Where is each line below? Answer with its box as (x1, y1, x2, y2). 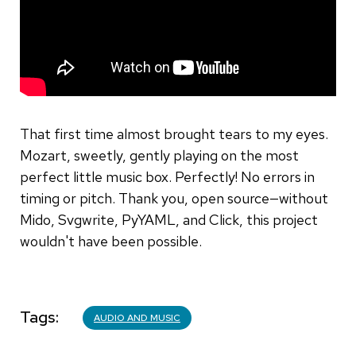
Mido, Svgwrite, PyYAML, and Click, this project (20, 210, 318, 229)
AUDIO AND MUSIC (94, 311, 180, 324)
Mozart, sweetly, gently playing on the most (20, 145, 299, 164)
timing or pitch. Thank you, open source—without (20, 188, 328, 207)
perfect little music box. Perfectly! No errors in (20, 167, 315, 186)
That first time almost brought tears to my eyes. (20, 124, 328, 143)
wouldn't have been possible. (20, 231, 202, 250)
